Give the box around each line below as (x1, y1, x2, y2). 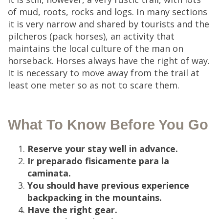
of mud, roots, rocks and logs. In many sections (8, 6, 207, 18)
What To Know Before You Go (8, 117, 208, 132)
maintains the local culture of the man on (8, 43, 183, 54)
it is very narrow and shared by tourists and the (8, 18, 209, 30)
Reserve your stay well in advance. (27, 143, 178, 154)
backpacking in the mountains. (27, 192, 162, 203)
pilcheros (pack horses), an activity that (8, 30, 175, 42)
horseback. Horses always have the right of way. (8, 55, 210, 66)
